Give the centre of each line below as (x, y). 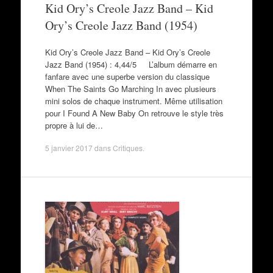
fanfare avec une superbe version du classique (127, 76)
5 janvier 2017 (69, 148)
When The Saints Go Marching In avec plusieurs (130, 88)
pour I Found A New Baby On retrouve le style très (134, 113)
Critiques (127, 148)
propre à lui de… (74, 125)
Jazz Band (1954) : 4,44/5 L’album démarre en (131, 64)
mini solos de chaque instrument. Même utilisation (133, 101)
